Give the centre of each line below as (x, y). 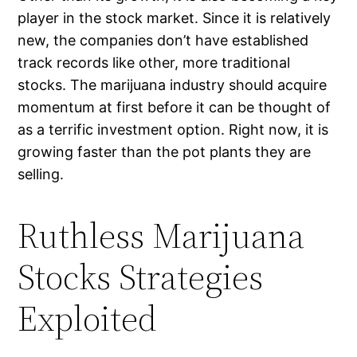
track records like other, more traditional (154, 63)
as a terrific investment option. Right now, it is (173, 130)
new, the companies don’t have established (163, 41)
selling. (41, 175)
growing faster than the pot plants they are (165, 152)
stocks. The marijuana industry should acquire (173, 85)
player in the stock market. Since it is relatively (175, 18)
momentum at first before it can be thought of (175, 108)
